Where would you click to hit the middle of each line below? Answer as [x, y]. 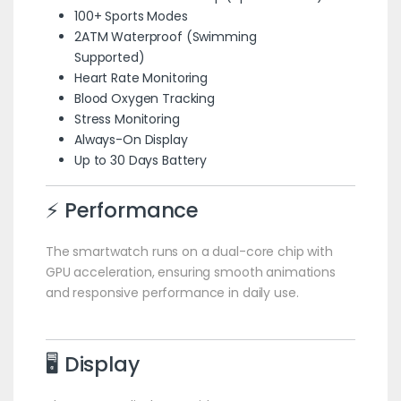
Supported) [109, 57]
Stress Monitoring [127, 119]
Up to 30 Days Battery [141, 160]
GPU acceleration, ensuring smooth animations [190, 272]
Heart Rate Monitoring [141, 77]
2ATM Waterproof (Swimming [165, 36]
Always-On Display [131, 139]
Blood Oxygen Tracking [145, 98]
